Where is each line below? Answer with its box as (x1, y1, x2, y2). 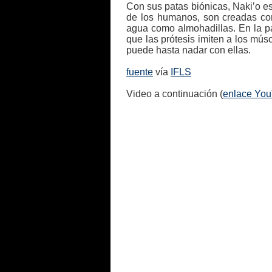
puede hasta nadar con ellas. (126, 45, 251, 55)
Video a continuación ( (126, 89, 223, 99)
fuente (126, 67, 153, 77)
